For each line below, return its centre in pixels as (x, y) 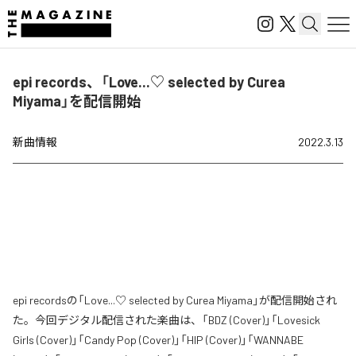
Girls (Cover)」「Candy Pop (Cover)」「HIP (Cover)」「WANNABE (158, 340)
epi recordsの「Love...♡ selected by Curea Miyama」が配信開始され (175, 300)
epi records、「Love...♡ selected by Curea (149, 82)
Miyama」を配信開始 (77, 101)
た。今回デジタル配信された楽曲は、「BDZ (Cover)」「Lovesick (166, 320)
